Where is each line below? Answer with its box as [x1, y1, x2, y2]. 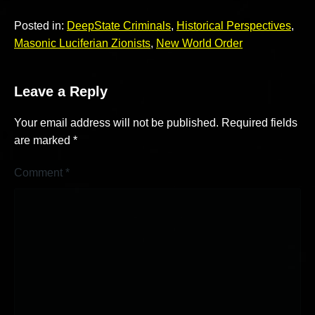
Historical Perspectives [176, 19, 291, 32]
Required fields [221, 117, 297, 129]
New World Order [156, 37, 243, 49]
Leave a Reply [14, 84, 108, 100]
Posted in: [14, 19, 67, 32]
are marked [14, 134, 73, 147]
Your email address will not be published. [14, 117, 219, 129]
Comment [14, 167, 65, 179]
